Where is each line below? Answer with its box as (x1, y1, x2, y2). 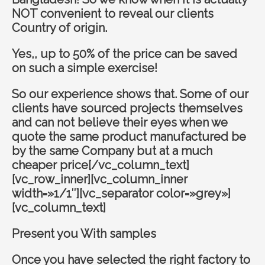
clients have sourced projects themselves (12, 101, 243, 115)
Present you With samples (12, 226, 156, 241)
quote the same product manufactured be (12, 129, 246, 144)
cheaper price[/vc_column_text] (12, 157, 189, 172)
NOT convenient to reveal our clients (12, 6, 214, 21)
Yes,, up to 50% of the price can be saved (12, 46, 237, 61)
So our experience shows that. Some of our (12, 86, 248, 101)
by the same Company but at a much (12, 143, 212, 158)
